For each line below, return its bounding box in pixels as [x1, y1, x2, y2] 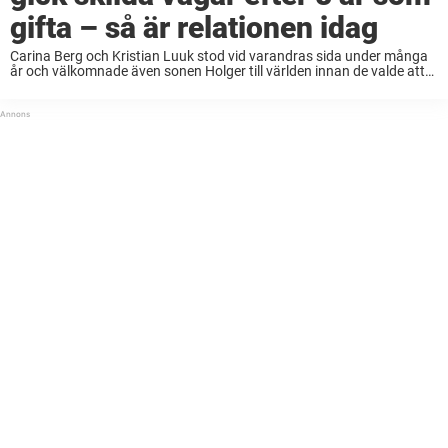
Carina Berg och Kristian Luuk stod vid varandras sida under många [10, 47, 428, 64]
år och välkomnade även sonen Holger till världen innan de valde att [10, 62, 425, 79]
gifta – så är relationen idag [10, 9, 378, 45]
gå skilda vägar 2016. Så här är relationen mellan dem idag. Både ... [10, 77, 425, 94]
